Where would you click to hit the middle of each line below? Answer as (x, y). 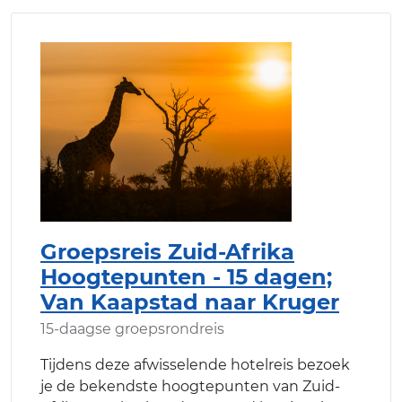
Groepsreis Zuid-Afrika (167, 251)
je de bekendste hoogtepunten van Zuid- (190, 386)
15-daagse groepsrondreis (132, 328)
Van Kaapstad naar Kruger (190, 301)
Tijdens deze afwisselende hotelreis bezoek (195, 364)
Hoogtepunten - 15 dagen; (186, 276)
